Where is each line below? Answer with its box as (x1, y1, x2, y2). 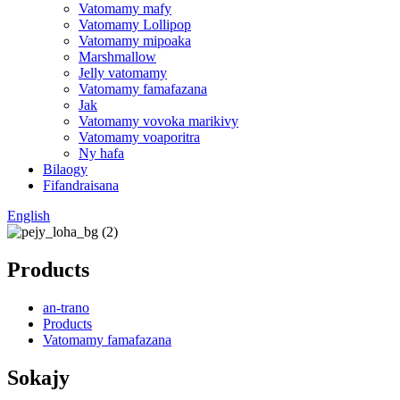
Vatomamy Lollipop (79, 17, 191, 32)
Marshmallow (79, 49, 156, 64)
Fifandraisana (43, 178, 119, 193)
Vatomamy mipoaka (79, 33, 191, 48)
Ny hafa (79, 146, 124, 161)
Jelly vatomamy (79, 65, 167, 80)
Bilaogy (43, 162, 87, 177)
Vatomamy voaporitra (79, 129, 200, 145)
